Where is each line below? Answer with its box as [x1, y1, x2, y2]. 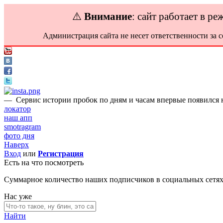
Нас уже [4, 192, 32, 201]
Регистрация [38, 149, 84, 158]
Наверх [4, 140, 29, 149]
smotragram [4, 122, 41, 131]
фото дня [4, 131, 34, 140]
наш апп [4, 113, 32, 122]
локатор [4, 105, 31, 113]
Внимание [84, 10, 132, 22]
